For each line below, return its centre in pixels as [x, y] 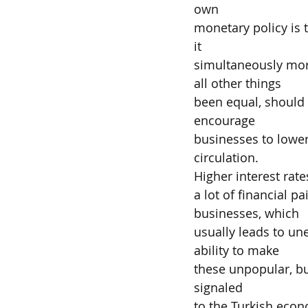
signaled [218, 287]
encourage [224, 120]
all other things [238, 83]
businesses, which [246, 213]
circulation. [226, 157]
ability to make [236, 250]
